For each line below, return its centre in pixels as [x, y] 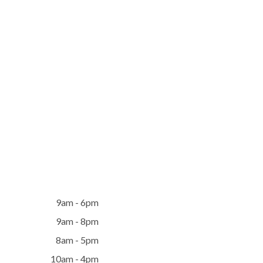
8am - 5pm [77, 240]
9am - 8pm [77, 221]
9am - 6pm [77, 202]
